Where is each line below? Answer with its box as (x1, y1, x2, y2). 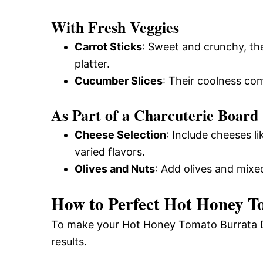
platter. (75, 57, 110, 70)
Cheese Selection (75, 128, 166, 141)
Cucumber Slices (75, 74, 163, 87)
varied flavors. (75, 145, 145, 158)
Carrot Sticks (75, 40, 142, 53)
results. (51, 235, 87, 248)
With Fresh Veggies (51, 15, 179, 38)
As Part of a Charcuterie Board (51, 103, 258, 126)
